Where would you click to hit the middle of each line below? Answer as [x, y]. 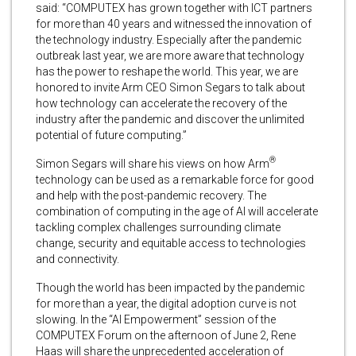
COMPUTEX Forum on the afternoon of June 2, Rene [166, 335]
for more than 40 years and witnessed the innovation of [174, 23]
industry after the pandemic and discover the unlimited [170, 119]
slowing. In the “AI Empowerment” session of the [156, 319]
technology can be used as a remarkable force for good [175, 179]
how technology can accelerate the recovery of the [161, 103]
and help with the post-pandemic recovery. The [151, 195]
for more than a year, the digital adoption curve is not [166, 303]
